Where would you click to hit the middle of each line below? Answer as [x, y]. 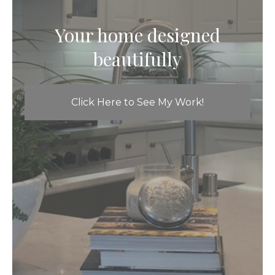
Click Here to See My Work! [137, 103]
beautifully [137, 59]
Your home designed [137, 35]
